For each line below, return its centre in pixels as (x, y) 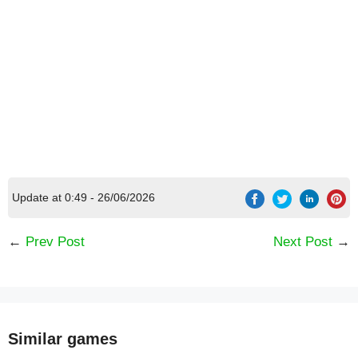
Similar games (63, 339)
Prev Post (55, 242)
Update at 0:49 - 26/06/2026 (84, 198)
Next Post (303, 242)
